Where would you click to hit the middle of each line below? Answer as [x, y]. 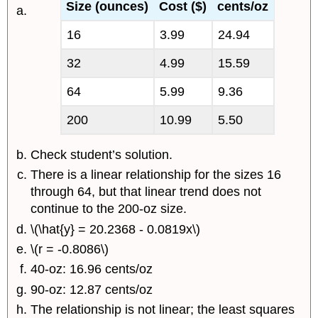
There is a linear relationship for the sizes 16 [156, 175]
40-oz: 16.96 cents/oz [92, 269]
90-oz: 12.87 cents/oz [92, 289]
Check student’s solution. [102, 154]
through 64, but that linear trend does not [146, 192]
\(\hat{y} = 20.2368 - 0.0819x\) [116, 229]
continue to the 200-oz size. [109, 209]
